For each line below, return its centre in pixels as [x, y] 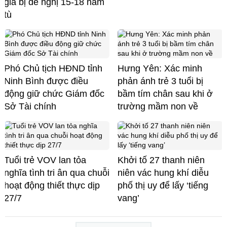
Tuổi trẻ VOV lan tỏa [45, 160]
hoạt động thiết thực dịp [52, 185]
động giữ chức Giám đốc [54, 93]
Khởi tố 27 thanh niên [161, 160]
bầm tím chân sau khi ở [165, 93]
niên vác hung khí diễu [163, 173]
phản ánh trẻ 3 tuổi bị [160, 81]
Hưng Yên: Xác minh [160, 68]
